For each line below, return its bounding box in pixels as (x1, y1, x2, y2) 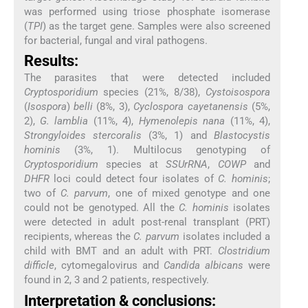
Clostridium (218, 245, 271, 258)
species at (98, 158, 166, 171)
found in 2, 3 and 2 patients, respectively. (23, 274, 209, 287)
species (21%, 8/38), (98, 86, 206, 99)
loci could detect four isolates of (49, 173, 219, 186)
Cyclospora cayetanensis (133, 100, 248, 113)
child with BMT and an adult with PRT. (23, 245, 219, 258)
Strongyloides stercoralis (23, 129, 142, 142)
